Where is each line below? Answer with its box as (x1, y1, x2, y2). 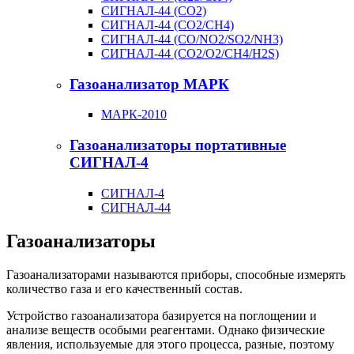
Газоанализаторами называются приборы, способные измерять (6, 267, 345, 281)
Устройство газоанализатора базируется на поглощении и (6, 308, 317, 322)
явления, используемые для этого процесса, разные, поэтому (6, 337, 334, 351)
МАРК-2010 (101, 107, 167, 122)
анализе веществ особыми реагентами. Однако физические (6, 322, 325, 337)
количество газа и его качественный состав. (6, 281, 243, 296)
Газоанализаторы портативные (70, 137, 286, 154)
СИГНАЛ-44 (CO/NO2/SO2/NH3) (101, 32, 283, 46)
